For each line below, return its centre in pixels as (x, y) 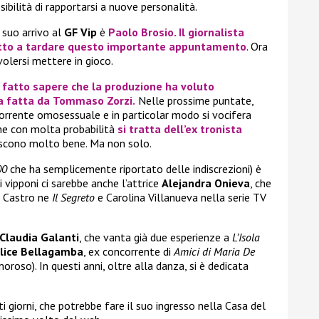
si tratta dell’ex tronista (180, 129)
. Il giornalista (209, 32)
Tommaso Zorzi (93, 101)
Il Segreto (72, 198)
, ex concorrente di (129, 252)
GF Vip (80, 32)
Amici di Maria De (214, 252)
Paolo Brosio (141, 32)
